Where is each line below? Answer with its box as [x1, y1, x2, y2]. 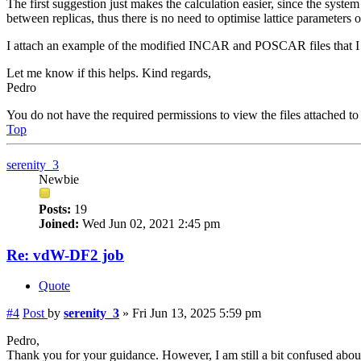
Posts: [39, 202, 71, 216]
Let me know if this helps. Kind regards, [6, 66, 211, 80]
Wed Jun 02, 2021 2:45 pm [79, 217, 220, 230]
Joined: [39, 217, 79, 230]
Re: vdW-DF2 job [6, 246, 124, 263]
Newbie [39, 172, 79, 186]
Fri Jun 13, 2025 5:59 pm [132, 306, 261, 321]
